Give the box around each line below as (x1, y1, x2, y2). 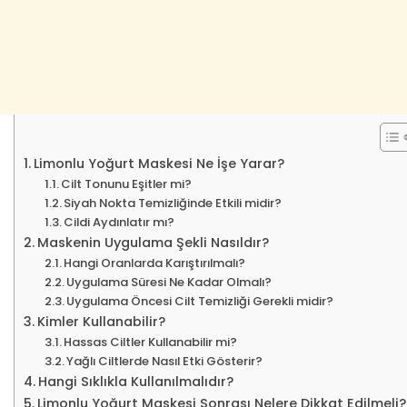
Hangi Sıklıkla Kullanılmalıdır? (37, 372, 233, 391)
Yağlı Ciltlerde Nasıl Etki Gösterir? (66, 352, 263, 370)
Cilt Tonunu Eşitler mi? (61, 174, 193, 193)
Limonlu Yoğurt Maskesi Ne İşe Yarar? (33, 154, 284, 173)
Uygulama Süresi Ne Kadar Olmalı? (66, 273, 273, 291)
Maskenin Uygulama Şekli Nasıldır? (36, 233, 269, 252)
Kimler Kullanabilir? (36, 312, 165, 331)
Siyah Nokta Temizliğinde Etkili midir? (64, 194, 283, 212)
